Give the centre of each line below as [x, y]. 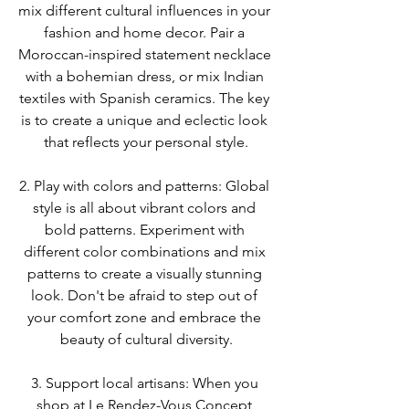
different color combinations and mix [146, 251]
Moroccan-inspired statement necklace [146, 54]
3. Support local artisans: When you [146, 383]
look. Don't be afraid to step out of [146, 295]
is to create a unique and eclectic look [146, 120]
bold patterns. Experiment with [146, 229]
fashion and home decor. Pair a [146, 32]
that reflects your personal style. [146, 142]
